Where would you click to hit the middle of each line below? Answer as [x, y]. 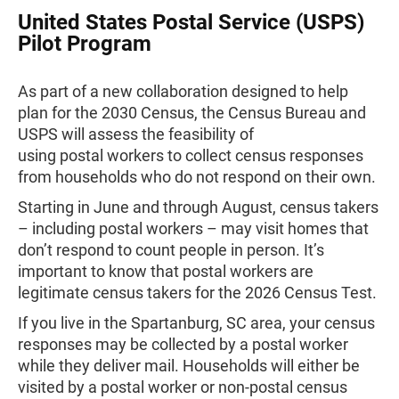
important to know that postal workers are [166, 271]
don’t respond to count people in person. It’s [171, 250]
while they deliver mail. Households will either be [189, 366]
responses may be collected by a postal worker [183, 344]
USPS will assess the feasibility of [136, 134]
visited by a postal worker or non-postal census [183, 387]
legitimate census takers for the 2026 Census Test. [197, 293]
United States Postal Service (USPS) [191, 22]
